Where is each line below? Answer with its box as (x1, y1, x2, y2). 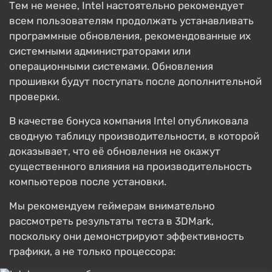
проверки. (9, 90, 59, 103)
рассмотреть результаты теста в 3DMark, (9, 215, 214, 227)
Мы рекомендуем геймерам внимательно (9, 200, 215, 212)
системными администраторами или (9, 45, 191, 57)
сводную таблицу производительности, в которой (9, 130, 259, 142)
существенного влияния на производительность (9, 160, 252, 172)
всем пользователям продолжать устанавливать (9, 15, 254, 27)
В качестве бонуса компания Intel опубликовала (9, 115, 248, 127)
